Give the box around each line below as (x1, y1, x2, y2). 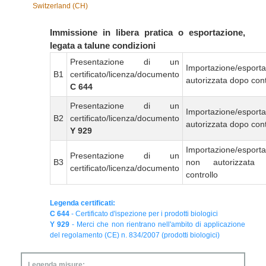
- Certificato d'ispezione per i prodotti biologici (69, 210, 218, 218)
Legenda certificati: (50, 199, 115, 208)
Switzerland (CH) (32, 2, 88, 11)
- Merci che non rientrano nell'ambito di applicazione (69, 220, 246, 229)
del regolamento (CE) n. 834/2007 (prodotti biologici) (50, 231, 220, 240)
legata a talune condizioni (50, 40, 156, 51)
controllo (186, 170, 218, 180)
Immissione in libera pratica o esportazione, (50, 27, 245, 38)
